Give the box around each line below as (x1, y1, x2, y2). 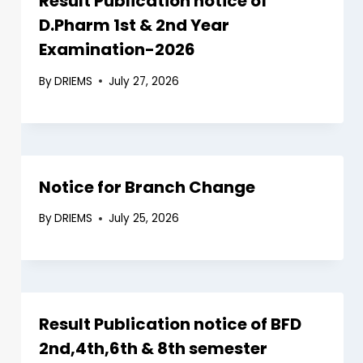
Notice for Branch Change (39, 175, 255, 199)
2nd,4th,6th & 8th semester (39, 337, 267, 361)
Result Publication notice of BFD (39, 313, 301, 336)
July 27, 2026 (109, 73, 180, 89)
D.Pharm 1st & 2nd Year (39, 14, 229, 37)
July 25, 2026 (109, 211, 180, 227)
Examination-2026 (39, 38, 195, 62)
